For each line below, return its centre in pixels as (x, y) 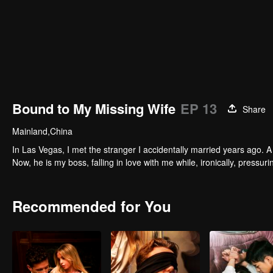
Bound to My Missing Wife (94, 108)
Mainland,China (42, 131)
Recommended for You (92, 206)
